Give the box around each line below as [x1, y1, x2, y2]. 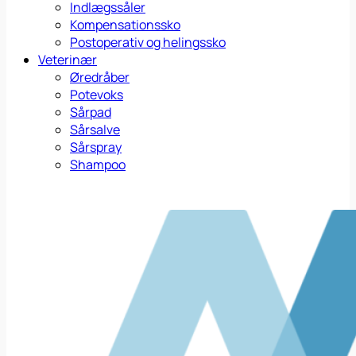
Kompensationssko [70, 16, 180, 34]
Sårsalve [70, 121, 120, 139]
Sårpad [70, 103, 111, 122]
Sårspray [70, 138, 122, 157]
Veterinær [38, 51, 97, 69]
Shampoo [70, 156, 126, 174]
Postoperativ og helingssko [70, 33, 226, 52]
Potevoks [70, 86, 123, 104]
